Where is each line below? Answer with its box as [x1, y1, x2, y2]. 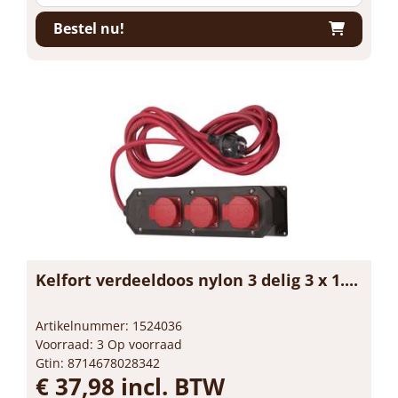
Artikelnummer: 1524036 [36, 316, 182, 334]
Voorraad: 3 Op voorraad [36, 335, 182, 353]
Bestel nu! [53, 19, 124, 38]
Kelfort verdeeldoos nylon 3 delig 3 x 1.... [36, 268, 358, 291]
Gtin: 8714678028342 [36, 354, 160, 371]
